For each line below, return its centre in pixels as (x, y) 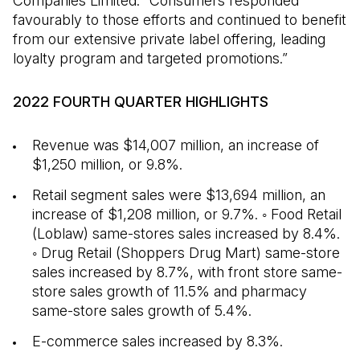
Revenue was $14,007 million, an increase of (176, 145)
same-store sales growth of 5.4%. (142, 311)
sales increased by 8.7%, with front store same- (187, 272)
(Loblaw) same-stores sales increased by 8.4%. (186, 233)
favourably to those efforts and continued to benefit (180, 20)
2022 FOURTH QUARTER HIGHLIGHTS (141, 102)
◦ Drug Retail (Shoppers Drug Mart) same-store (186, 253)
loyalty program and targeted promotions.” (150, 58)
